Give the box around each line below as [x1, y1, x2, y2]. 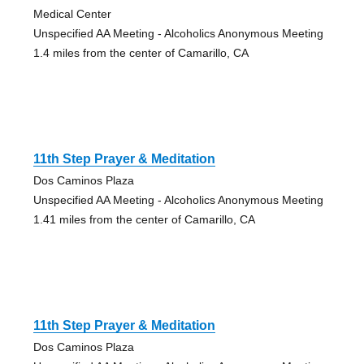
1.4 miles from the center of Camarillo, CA [32, 45, 249, 59]
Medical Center [32, 6, 111, 20]
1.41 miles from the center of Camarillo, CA [32, 212, 255, 226]
